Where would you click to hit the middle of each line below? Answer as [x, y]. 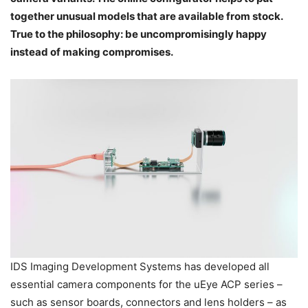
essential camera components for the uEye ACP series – [146, 284]
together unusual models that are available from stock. [146, 16]
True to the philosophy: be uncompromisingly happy [139, 34]
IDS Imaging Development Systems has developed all [140, 266]
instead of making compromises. [92, 52]
